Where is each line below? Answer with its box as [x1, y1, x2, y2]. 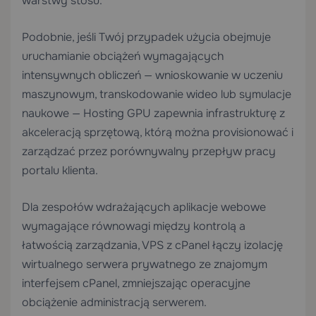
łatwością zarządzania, [22, 238, 142, 253]
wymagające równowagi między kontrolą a [22, 219, 245, 233]
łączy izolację [209, 238, 283, 253]
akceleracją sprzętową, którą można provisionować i [22, 125, 293, 140]
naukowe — [22, 106, 83, 121]
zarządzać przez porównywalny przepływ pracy [22, 144, 276, 159]
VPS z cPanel [142, 238, 209, 253]
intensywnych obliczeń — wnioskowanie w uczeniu [22, 68, 283, 83]
